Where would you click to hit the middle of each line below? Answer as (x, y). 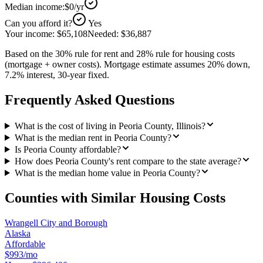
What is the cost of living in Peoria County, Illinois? (110, 126)
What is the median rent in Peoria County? (93, 137)
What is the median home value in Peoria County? (107, 173)
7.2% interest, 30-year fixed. (57, 75)
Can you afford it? (38, 23)
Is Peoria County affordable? (68, 149)
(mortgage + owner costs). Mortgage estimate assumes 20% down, (127, 64)
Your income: (31, 33)
